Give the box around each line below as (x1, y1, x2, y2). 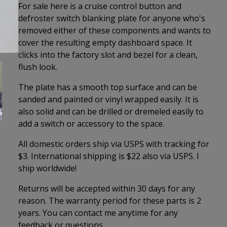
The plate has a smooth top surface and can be (18, 82, 197, 93)
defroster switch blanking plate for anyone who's (18, 13, 205, 24)
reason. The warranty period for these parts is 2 (18, 195, 201, 206)
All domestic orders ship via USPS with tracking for (18, 138, 209, 149)
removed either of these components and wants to (18, 25, 211, 36)
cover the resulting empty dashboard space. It (18, 37, 192, 48)
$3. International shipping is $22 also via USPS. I (18, 150, 199, 162)
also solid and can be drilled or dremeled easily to (18, 106, 204, 117)
